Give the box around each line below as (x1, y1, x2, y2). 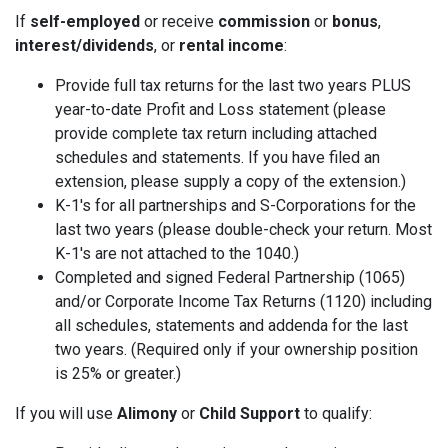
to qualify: (300, 404, 372, 424)
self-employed (30, 12, 144, 32)
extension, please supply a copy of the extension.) (55, 172, 406, 192)
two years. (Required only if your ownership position (55, 340, 418, 360)
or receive (144, 12, 218, 32)
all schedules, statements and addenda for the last (55, 316, 408, 336)
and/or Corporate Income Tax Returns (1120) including (55, 292, 432, 312)
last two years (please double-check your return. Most (55, 220, 432, 240)
